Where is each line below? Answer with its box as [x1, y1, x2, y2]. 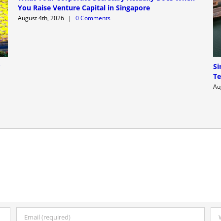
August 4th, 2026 [17, 14, 64, 23]
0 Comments [75, 14, 110, 23]
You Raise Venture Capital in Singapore [17, 3, 150, 13]
